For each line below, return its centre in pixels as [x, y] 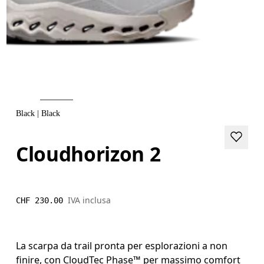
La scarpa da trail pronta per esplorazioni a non [122, 245]
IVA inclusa [90, 200]
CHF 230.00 [40, 200]
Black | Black [38, 113]
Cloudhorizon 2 [88, 154]
